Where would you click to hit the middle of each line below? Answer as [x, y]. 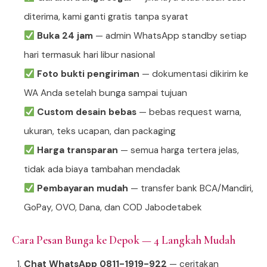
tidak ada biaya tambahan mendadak [102, 170]
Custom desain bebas [86, 112]
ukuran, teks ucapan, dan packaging [100, 131]
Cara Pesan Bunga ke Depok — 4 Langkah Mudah [124, 240]
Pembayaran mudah [82, 189]
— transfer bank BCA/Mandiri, [190, 189]
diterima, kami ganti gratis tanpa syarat [106, 17]
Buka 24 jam [65, 36]
